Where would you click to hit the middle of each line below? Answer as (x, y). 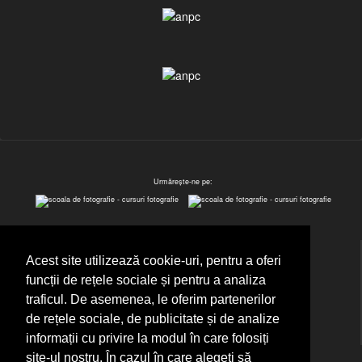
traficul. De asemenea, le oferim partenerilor (151, 300)
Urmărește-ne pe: (183, 181)
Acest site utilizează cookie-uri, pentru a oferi (154, 261)
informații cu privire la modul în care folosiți (147, 339)
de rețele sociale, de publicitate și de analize (153, 319)
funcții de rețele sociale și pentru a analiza (146, 280)
